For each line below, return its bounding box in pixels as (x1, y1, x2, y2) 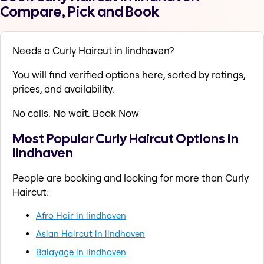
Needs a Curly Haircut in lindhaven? (12, 44, 174, 57)
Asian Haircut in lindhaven (36, 227, 145, 239)
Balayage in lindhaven (36, 246, 126, 258)
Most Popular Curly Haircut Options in (12, 129, 239, 147)
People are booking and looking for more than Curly (12, 171, 249, 184)
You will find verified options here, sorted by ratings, (12, 68, 245, 81)
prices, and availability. (12, 82, 114, 95)
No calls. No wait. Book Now (12, 107, 139, 120)
